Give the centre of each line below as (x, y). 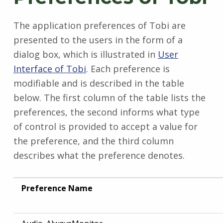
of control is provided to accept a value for (105, 126)
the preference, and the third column (93, 141)
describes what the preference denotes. (99, 155)
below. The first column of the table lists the (109, 98)
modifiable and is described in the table (99, 83)
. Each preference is (128, 69)
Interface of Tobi (50, 69)
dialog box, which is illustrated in (85, 54)
